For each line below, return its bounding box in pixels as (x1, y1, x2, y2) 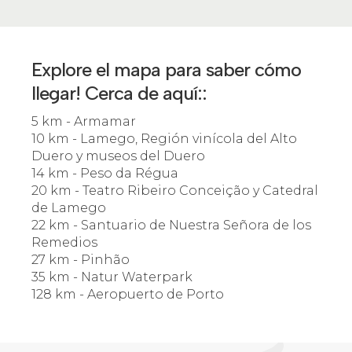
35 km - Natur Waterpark (31, 269, 192, 284)
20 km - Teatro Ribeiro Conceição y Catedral (31, 183, 318, 198)
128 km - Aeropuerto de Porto (31, 287, 224, 302)
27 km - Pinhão (31, 252, 130, 267)
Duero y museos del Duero (31, 148, 205, 163)
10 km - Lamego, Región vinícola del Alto (31, 131, 297, 146)
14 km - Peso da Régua (31, 166, 178, 181)
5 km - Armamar (31, 114, 136, 129)
